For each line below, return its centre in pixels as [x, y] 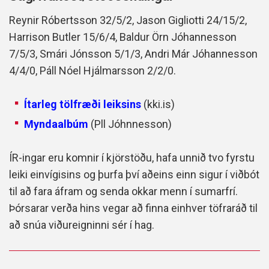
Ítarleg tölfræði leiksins [83, 104]
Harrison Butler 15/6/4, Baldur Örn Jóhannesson [123, 37]
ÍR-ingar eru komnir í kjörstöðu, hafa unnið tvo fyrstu [132, 158]
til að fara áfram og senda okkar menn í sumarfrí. [123, 192]
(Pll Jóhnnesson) [131, 124]
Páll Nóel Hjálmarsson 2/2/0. [108, 71]
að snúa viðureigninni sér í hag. [82, 225]
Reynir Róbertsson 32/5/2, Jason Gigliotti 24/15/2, [128, 20]
